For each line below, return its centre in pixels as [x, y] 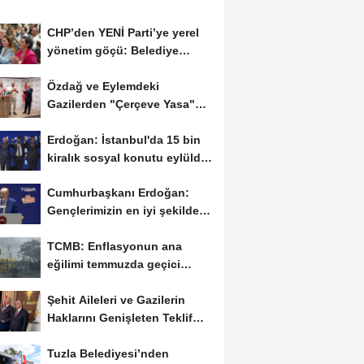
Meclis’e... [74, 336]
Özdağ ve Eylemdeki [103, 86]
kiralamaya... [81, 175]
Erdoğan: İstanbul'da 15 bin [123, 139]
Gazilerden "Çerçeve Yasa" [121, 104]
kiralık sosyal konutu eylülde [127, 157]
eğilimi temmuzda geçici [113, 264]
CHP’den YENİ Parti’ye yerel [123, 32]
